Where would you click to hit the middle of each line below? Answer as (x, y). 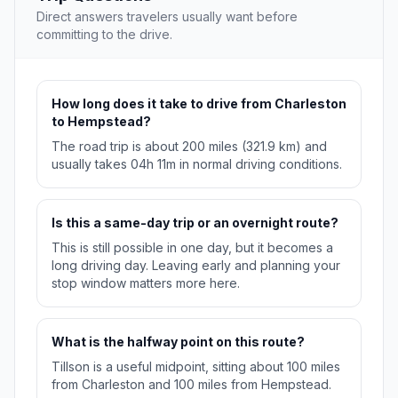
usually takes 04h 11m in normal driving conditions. (197, 164)
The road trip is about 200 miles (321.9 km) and (189, 147)
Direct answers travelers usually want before (167, 17)
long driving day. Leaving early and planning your (196, 266)
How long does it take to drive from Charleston (199, 104)
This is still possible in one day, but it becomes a (192, 248)
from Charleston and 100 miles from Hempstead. (191, 385)
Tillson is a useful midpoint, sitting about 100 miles (196, 367)
